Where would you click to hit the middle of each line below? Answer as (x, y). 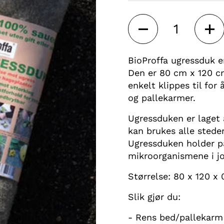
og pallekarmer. (163, 98)
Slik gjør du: (154, 197)
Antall (141, 20)
